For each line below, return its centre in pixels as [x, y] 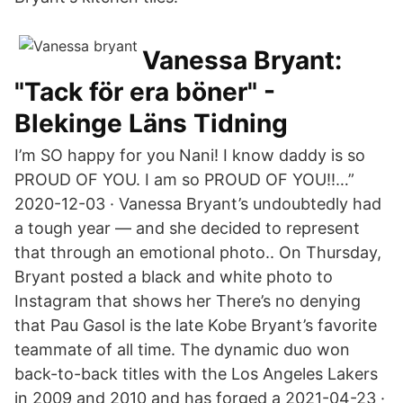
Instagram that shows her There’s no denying [188, 301]
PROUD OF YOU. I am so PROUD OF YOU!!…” [184, 179]
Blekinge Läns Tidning [151, 123]
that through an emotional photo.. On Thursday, [198, 252]
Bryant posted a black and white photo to [174, 277]
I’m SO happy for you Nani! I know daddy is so [190, 155]
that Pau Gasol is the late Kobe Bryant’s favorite [196, 325]
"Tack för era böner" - [145, 92]
